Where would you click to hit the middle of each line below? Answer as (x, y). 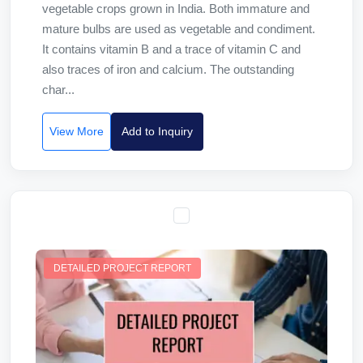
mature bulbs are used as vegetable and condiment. (179, 29)
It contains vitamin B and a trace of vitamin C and (171, 49)
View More (77, 131)
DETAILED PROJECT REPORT (122, 268)
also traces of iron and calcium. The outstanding (168, 69)
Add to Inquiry (157, 131)
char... (58, 90)
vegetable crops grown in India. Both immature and (176, 9)
